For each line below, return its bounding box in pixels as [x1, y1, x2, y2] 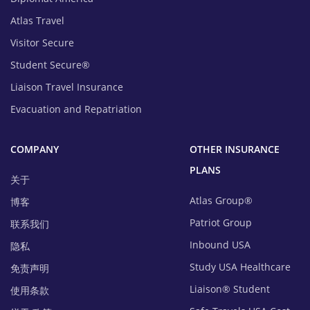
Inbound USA [190, 238, 251, 252]
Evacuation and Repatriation [10, 102, 142, 116]
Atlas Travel [10, 14, 64, 28]
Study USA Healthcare [190, 260, 291, 274]
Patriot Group [190, 216, 253, 230]
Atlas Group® [190, 194, 253, 208]
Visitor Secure [10, 36, 74, 50]
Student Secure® [10, 58, 90, 72]
